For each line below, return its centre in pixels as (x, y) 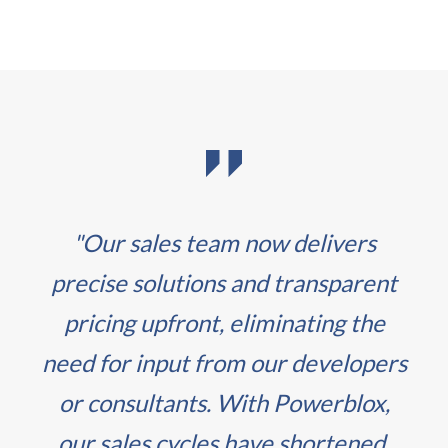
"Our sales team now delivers (224, 242)
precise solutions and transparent (224, 282)
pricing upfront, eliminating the (224, 322)
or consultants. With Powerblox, (224, 402)
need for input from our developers (224, 362)
